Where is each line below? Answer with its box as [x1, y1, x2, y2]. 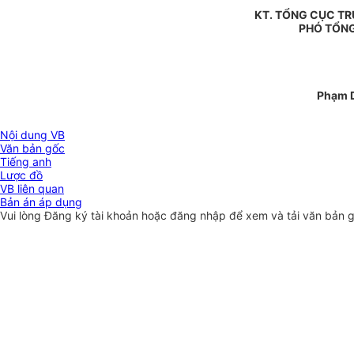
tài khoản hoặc [91, 209, 170, 223]
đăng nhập [170, 209, 229, 223]
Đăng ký [44, 209, 91, 223]
